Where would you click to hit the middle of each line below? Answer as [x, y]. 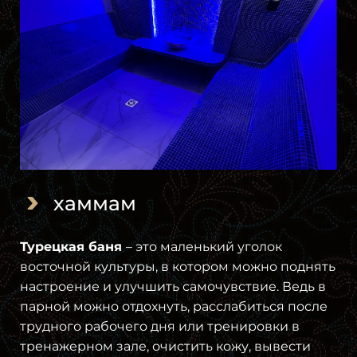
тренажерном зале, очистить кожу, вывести [165, 346]
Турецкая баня [73, 246]
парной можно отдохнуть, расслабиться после [174, 306]
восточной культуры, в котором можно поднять [178, 266]
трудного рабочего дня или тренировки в [160, 326]
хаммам [95, 203]
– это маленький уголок [204, 246]
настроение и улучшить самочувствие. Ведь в [173, 286]
